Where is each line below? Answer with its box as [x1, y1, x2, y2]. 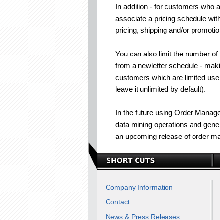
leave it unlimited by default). [115, 85, 206, 93]
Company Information [106, 183, 173, 191]
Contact [106, 198, 130, 206]
